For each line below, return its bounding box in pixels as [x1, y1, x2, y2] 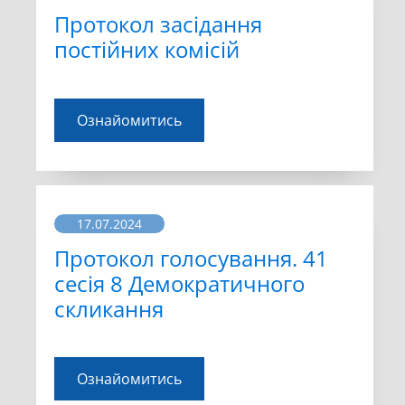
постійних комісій [54, 34, 240, 65]
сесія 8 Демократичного [54, 268, 305, 298]
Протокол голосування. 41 [54, 242, 328, 273]
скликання [54, 293, 164, 324]
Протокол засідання [54, 9, 262, 40]
